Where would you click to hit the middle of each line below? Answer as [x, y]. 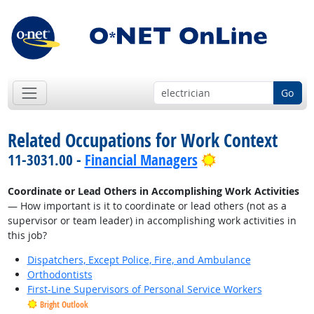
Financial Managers [141, 160]
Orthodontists [60, 275]
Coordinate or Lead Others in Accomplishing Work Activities [153, 191]
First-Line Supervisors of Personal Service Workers [144, 289]
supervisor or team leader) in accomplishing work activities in [152, 221]
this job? [27, 235]
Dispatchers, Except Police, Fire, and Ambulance [139, 260]
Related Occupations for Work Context [142, 141]
